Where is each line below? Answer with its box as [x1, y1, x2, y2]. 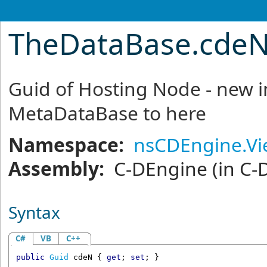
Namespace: [8, 132, 125, 157]
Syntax [8, 201, 61, 223]
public [15, 253, 45, 262]
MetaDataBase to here [8, 100, 207, 126]
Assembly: [8, 156, 105, 181]
